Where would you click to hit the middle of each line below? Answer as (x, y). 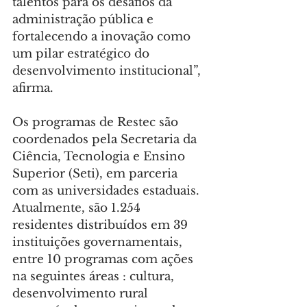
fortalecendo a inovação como (103, 37)
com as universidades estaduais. (108, 191)
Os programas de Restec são (97, 123)
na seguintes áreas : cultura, (95, 277)
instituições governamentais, (99, 243)
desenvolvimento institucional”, (108, 71)
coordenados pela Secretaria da (106, 140)
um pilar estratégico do (83, 54)
